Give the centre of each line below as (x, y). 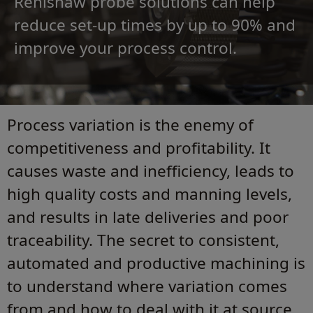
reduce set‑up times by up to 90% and (155, 24)
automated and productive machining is (156, 263)
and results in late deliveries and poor (148, 217)
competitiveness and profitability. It (139, 147)
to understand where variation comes (147, 286)
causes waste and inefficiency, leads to (151, 170)
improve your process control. (125, 48)
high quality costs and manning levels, (150, 194)
